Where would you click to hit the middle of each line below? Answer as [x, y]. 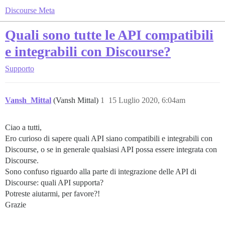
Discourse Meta [30, 10]
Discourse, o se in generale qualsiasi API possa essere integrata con [111, 149]
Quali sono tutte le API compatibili [109, 35]
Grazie [16, 205]
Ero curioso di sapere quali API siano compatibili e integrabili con [109, 138]
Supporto [20, 69]
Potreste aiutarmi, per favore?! [52, 194]
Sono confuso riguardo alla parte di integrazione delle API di [101, 172]
